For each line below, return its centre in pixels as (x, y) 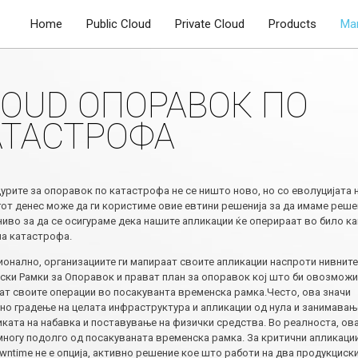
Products (292, 24)
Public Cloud (119, 24)
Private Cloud (210, 24)
